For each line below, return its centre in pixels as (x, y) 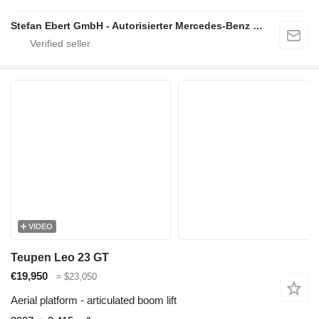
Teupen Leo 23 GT (60, 257)
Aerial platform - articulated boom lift (94, 300)
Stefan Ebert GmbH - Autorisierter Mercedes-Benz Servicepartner (258, 25)
